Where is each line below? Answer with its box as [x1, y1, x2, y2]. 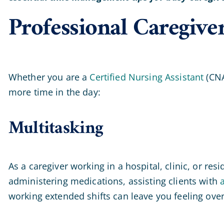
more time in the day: [8, 85, 100, 98]
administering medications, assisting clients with [8, 174, 220, 187]
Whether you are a [8, 70, 90, 83]
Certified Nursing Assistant [89, 70, 204, 83]
